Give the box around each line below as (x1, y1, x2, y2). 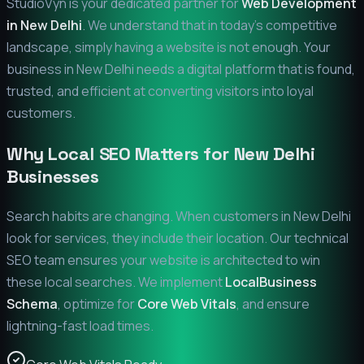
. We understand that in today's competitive (82, 16, 337, 35)
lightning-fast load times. (6, 317, 154, 336)
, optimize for (58, 295, 137, 314)
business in (6, 60, 76, 79)
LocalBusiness (225, 273, 317, 292)
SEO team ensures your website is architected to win (6, 251, 320, 270)
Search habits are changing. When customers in (6, 207, 293, 226)
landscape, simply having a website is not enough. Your (6, 38, 331, 57)
